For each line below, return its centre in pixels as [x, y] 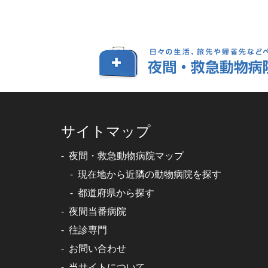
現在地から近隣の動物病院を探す [150, 174]
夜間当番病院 [98, 211]
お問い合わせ [98, 249]
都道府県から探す [116, 193]
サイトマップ [106, 132]
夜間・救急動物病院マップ [126, 156]
